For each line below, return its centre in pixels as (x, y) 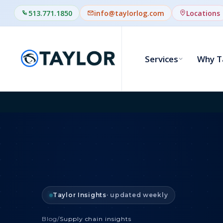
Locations (203, 13)
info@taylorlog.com (129, 13)
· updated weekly (137, 195)
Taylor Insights (80, 195)
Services (162, 59)
